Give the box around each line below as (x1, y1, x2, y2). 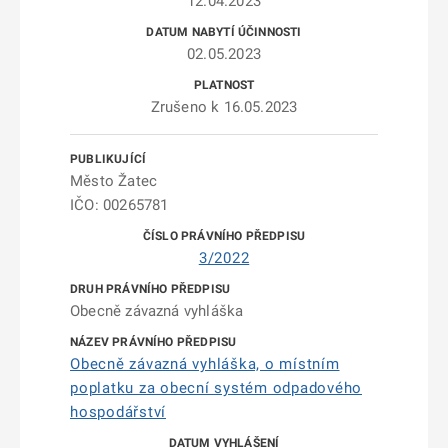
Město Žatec (70, 172, 158, 190)
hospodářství (70, 403, 166, 421)
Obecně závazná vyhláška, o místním (70, 355, 340, 373)
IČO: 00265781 (70, 196, 169, 214)
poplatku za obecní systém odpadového (70, 379, 362, 397)
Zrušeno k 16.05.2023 (150, 98, 298, 116)
